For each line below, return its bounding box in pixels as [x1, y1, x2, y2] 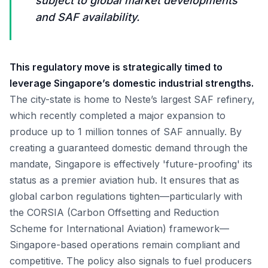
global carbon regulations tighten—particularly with [10, 190, 242, 202]
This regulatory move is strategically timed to [10, 61, 223, 73]
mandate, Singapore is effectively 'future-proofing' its [10, 158, 252, 170]
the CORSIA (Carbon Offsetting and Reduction [10, 206, 219, 218]
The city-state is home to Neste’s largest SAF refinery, [10, 93, 255, 105]
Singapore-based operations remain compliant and [10, 239, 240, 251]
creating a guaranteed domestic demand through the [10, 142, 248, 154]
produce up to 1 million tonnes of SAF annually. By [10, 126, 242, 138]
